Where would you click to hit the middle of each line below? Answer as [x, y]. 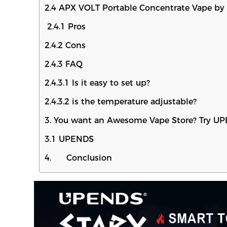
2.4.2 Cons [65, 46]
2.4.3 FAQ [64, 64]
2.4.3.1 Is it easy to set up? [98, 83]
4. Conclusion [79, 158]
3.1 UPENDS [69, 139]
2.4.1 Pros [65, 27]
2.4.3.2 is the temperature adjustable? [121, 102]
